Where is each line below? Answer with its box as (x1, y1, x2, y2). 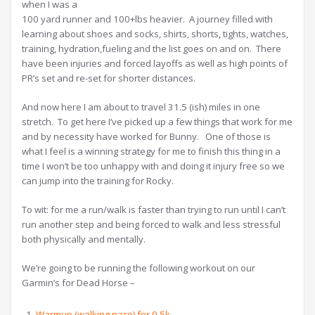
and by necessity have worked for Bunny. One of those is (22, 130, 271, 143)
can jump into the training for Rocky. (22, 174, 174, 187)
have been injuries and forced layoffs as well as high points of (22, 57, 288, 70)
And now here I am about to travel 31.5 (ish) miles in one (22, 101, 260, 113)
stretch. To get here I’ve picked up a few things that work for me (22, 115, 292, 128)
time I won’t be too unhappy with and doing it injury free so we (22, 160, 285, 172)
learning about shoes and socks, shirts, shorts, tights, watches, (22, 27, 288, 40)
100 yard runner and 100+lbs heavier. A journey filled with (22, 13, 273, 25)
